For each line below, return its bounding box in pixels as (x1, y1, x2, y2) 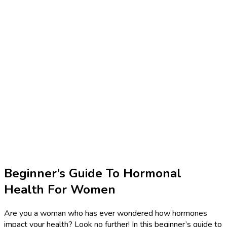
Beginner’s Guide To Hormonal (4, 165, 181, 181)
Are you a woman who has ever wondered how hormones (4, 207, 207, 219)
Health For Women (4, 181, 116, 198)
